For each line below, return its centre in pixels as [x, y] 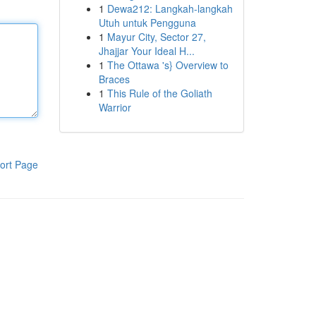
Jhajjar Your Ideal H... [146, 51]
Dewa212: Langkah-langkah [170, 8]
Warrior [115, 107]
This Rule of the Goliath [159, 93]
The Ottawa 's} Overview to [168, 65]
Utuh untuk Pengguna [147, 23]
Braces [114, 79]
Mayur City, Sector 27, [156, 37]
